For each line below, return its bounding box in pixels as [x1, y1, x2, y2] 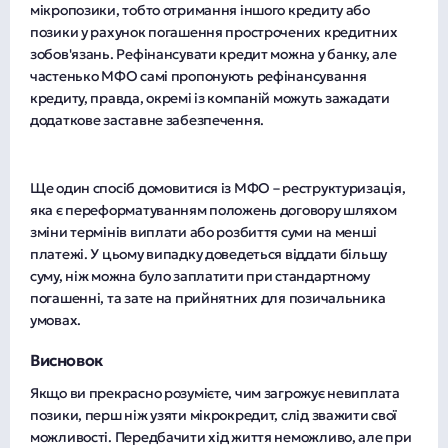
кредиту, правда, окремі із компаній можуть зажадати [30, 88, 390, 107]
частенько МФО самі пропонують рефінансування [30, 66, 367, 85]
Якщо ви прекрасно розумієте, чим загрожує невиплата [30, 383, 400, 402]
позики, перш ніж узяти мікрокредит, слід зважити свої [30, 405, 398, 424]
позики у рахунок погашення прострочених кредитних [30, 22, 398, 41]
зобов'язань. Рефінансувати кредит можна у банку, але [30, 44, 397, 63]
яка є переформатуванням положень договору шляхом [30, 200, 397, 219]
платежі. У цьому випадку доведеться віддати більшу [30, 244, 388, 263]
